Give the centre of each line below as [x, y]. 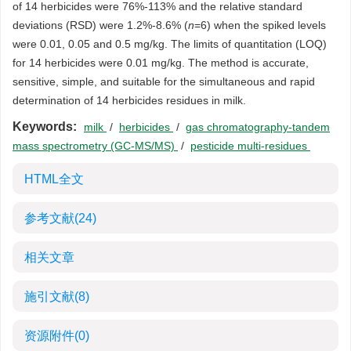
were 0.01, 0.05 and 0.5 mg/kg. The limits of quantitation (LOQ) [170, 44]
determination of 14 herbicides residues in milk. [129, 100]
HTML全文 [54, 179]
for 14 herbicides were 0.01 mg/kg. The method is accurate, [161, 63]
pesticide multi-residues [250, 146]
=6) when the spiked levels [260, 25]
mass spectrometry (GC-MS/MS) [95, 146]
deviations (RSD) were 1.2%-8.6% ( [100, 25]
